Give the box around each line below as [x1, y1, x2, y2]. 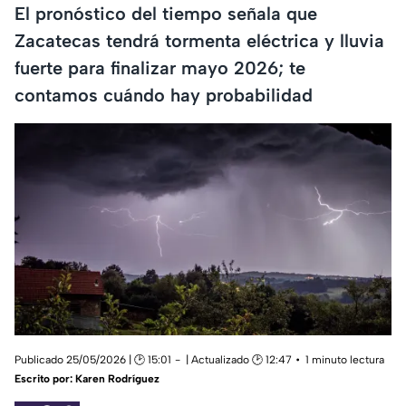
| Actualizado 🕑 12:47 [186, 353, 292, 367]
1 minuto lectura [305, 353, 384, 367]
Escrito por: [14, 372, 75, 386]
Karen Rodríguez [75, 372, 159, 386]
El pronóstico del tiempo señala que [14, 2, 317, 24]
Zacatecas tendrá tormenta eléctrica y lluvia [14, 29, 384, 52]
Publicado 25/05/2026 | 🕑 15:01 [14, 353, 171, 367]
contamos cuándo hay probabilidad [14, 83, 313, 106]
